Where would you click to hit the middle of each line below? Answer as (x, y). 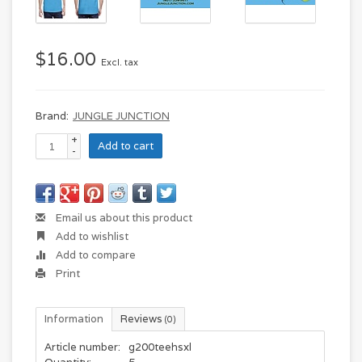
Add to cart (126, 146)
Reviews (143, 319)
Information (74, 319)
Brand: (52, 116)
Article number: (82, 347)
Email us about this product (123, 218)
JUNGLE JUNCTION (121, 116)
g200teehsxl (160, 347)
